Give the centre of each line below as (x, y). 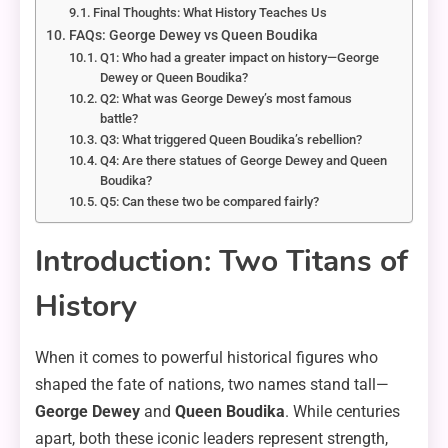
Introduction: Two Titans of (221, 262)
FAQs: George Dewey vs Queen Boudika (193, 36)
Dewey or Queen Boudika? (174, 78)
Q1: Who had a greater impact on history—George (240, 58)
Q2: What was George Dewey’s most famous (226, 99)
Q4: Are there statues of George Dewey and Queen (244, 161)
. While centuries (342, 412)
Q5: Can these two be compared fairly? (210, 202)
